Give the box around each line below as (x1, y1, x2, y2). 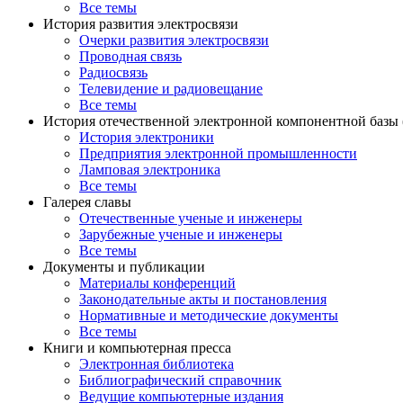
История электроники (79, 130, 214, 145)
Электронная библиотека (79, 356, 234, 372)
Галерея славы (43, 194, 131, 210)
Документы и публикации (43, 259, 205, 274)
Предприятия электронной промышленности (79, 146, 357, 161)
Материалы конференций (79, 275, 236, 291)
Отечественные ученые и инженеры (79, 210, 302, 226)
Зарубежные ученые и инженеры (79, 227, 282, 242)
